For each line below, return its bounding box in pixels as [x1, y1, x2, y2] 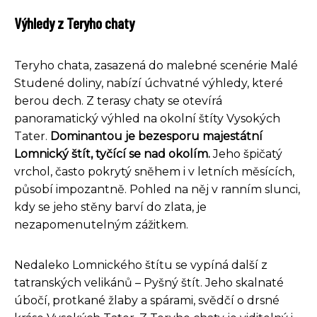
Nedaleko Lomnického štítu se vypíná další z [14, 258, 267, 272]
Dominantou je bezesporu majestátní [50, 129, 263, 143]
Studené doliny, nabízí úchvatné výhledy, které [14, 76, 283, 90]
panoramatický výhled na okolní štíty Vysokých [14, 111, 280, 125]
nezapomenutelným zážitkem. [14, 217, 188, 231]
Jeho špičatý [210, 146, 282, 161]
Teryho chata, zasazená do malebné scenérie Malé [14, 58, 298, 72]
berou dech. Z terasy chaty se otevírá [14, 93, 222, 108]
